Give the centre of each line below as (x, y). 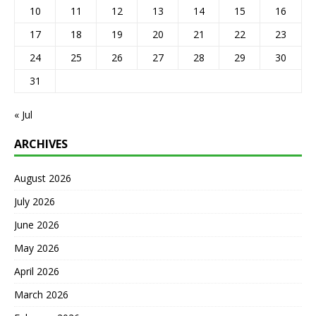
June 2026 (37, 224)
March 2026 (41, 294)
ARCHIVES (41, 144)
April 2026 (37, 271)
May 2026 (37, 248)
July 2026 (35, 201)
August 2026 (43, 178)
